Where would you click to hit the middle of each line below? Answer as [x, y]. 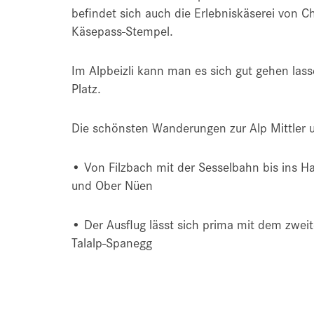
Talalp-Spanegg [112, 242]
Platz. [86, 88]
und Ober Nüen [112, 185]
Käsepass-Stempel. [122, 30]
